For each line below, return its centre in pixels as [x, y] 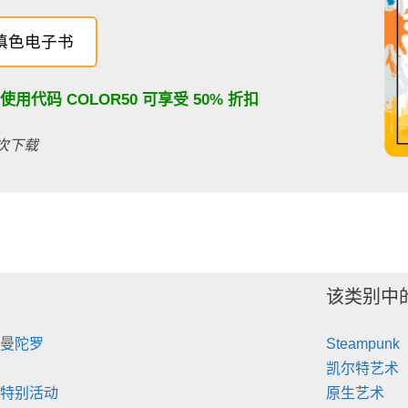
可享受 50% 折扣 [198, 100]
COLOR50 [102, 100]
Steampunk [363, 343]
